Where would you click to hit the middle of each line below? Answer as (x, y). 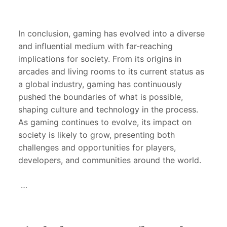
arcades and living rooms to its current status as (111, 72)
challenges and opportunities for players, (97, 148)
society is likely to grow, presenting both (97, 135)
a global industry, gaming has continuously (100, 84)
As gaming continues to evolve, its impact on (105, 122)
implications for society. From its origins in (100, 59)
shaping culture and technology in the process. (108, 110)
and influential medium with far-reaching (96, 46)
